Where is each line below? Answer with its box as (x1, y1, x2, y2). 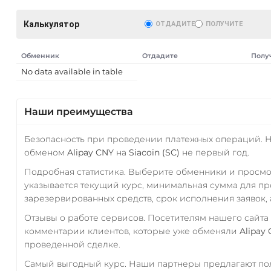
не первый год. (179, 146, 249, 158)
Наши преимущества (24, 105, 133, 117)
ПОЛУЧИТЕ (205, 19, 243, 28)
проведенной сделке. (24, 238, 120, 250)
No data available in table (21, 66, 123, 76)
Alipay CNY (67, 146, 114, 158)
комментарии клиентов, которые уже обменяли (24, 225, 240, 237)
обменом (24, 146, 67, 158)
